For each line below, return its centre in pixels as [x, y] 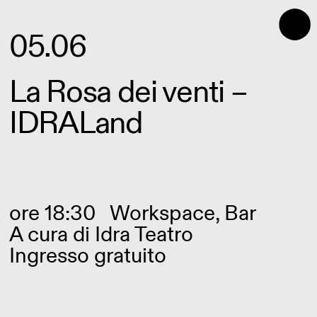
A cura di [52, 235]
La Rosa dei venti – [128, 92]
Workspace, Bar [183, 214]
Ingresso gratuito [88, 256]
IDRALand [76, 123]
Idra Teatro [144, 235]
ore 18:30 [52, 214]
